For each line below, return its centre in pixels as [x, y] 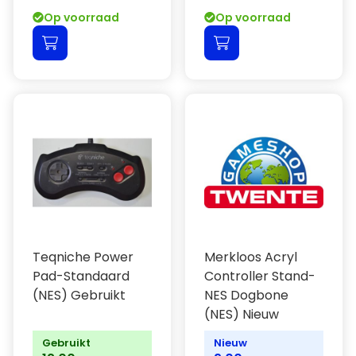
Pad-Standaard [81, 276]
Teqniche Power [83, 257]
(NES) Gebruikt [79, 295]
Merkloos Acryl [251, 257]
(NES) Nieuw [242, 314]
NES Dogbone [246, 295]
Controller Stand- [260, 276]
